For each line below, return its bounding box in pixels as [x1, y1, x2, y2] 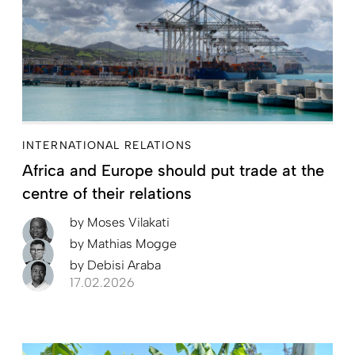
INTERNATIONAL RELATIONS [22, 138, 192, 152]
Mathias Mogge [84, 235, 177, 251]
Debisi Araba [84, 257, 161, 273]
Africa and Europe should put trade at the [22, 160, 324, 180]
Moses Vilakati [84, 214, 170, 230]
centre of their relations [22, 183, 192, 203]
